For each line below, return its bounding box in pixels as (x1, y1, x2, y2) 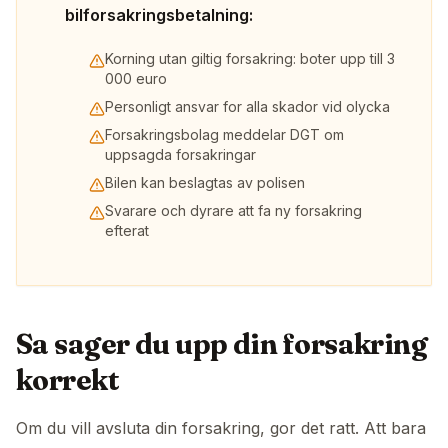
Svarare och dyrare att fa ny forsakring (105, 202, 362, 220)
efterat (105, 222, 149, 240)
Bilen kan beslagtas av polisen (105, 174, 305, 192)
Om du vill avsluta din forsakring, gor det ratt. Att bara (16, 418, 426, 439)
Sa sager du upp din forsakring (16, 327, 428, 362)
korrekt (16, 363, 120, 398)
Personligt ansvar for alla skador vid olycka (105, 98, 390, 116)
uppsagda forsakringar (105, 146, 256, 164)
